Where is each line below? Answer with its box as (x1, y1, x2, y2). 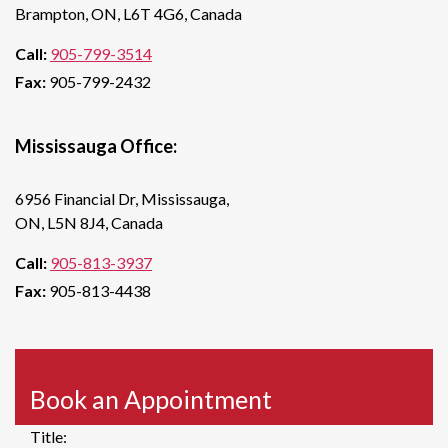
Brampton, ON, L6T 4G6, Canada (15, 3, 242, 23)
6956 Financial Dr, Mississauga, (15, 188, 229, 208)
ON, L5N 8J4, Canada (15, 212, 163, 232)
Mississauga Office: (15, 134, 177, 157)
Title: (30, 426, 67, 446)
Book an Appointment (30, 383, 272, 414)
